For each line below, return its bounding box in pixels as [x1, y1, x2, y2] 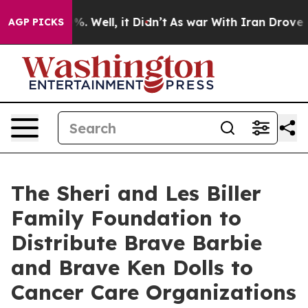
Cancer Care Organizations [11, 279, 296, 305]
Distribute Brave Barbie [11, 230, 262, 256]
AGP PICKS [8, 16, 64, 28]
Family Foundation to [11, 205, 241, 231]
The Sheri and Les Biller [11, 180, 261, 206]
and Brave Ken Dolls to [11, 254, 253, 280]
